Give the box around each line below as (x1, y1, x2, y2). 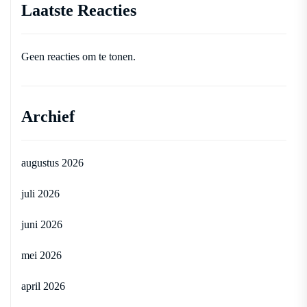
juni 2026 (21, 218, 62, 230)
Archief (21, 107, 75, 125)
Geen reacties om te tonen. (21, 50, 136, 62)
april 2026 (21, 280, 65, 292)
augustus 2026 (21, 156, 84, 169)
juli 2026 (21, 187, 60, 199)
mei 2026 (21, 249, 62, 261)
